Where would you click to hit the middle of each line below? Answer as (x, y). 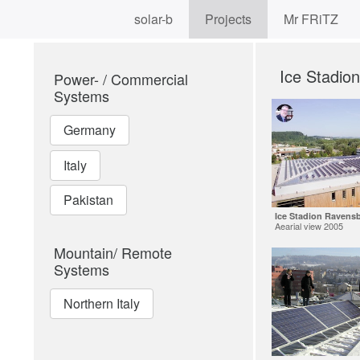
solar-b (153, 19)
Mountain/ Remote (113, 252)
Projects (228, 19)
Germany (90, 130)
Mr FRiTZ (311, 19)
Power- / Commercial (121, 79)
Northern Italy (102, 303)
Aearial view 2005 (309, 226)
